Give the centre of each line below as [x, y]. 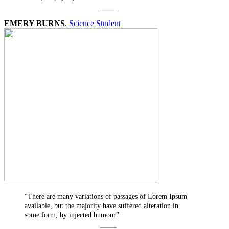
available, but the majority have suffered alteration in [101, 206]
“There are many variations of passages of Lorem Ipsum [106, 197]
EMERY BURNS [35, 24]
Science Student [95, 24]
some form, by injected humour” [72, 215]
